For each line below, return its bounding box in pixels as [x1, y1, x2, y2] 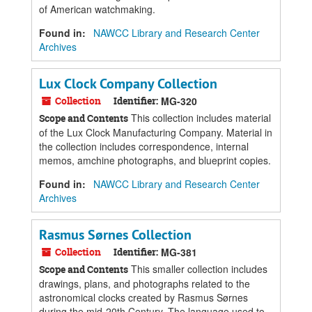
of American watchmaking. [39, 2, 155, 16]
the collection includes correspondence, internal [39, 139, 249, 153]
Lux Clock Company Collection [39, 75, 217, 93]
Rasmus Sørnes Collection [39, 226, 192, 244]
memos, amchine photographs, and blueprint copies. [39, 153, 271, 167]
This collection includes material [128, 111, 271, 125]
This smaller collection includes [128, 262, 267, 276]
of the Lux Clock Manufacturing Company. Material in [39, 125, 272, 139]
